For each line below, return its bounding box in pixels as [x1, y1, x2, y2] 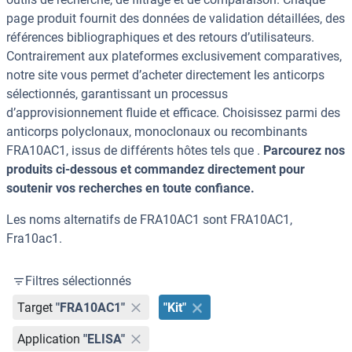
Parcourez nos [263, 143, 345, 159]
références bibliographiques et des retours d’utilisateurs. [6, 30, 314, 46]
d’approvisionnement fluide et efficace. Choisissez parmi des [6, 105, 340, 121]
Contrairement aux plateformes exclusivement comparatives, [6, 49, 342, 64]
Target [17, 299, 53, 315]
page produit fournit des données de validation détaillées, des [6, 11, 345, 27]
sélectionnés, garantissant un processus [6, 86, 228, 102]
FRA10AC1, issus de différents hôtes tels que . [6, 143, 263, 159]
